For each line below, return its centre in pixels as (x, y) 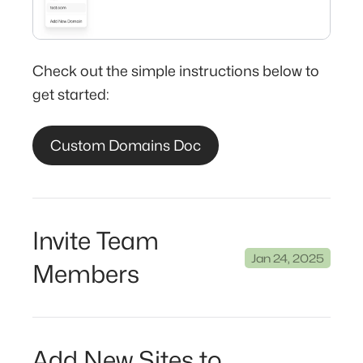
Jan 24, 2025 (288, 258)
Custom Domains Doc (126, 146)
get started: (71, 95)
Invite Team (96, 241)
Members (86, 274)
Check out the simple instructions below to (176, 71)
